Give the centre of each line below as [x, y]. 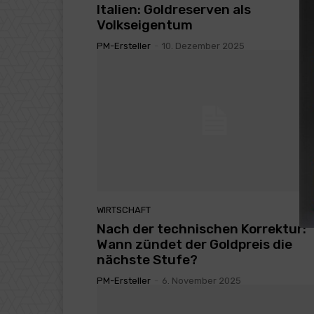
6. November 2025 [202, 280]
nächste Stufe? [147, 259]
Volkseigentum [145, 25]
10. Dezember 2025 [203, 46]
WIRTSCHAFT [124, 210]
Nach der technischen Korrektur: [202, 228]
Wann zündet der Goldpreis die [194, 244]
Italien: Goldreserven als [174, 10]
